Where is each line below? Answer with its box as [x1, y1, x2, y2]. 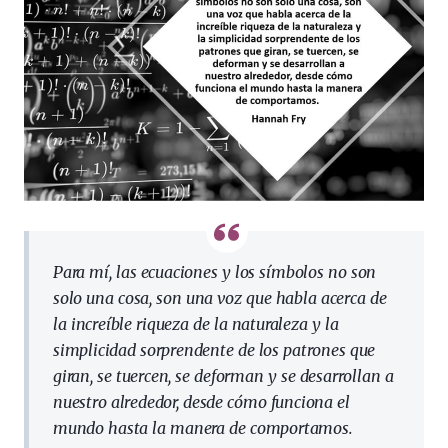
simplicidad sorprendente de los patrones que [53, 340, 376, 361]
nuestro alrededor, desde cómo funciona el [53, 392, 350, 413]
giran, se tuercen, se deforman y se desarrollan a [53, 366, 394, 387]
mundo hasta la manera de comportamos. [53, 418, 353, 439]
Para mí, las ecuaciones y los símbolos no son [53, 262, 377, 283]
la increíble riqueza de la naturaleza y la [53, 314, 339, 335]
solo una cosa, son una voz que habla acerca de [53, 288, 387, 309]
